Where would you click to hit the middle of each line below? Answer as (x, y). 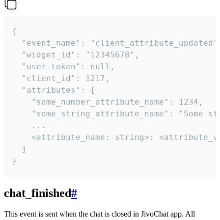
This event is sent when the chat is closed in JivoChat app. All (99, 214)
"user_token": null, (63, 66)
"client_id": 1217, (61, 78)
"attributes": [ (54, 90)
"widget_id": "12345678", (76, 55)
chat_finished (38, 193)
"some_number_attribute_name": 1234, (108, 102)
